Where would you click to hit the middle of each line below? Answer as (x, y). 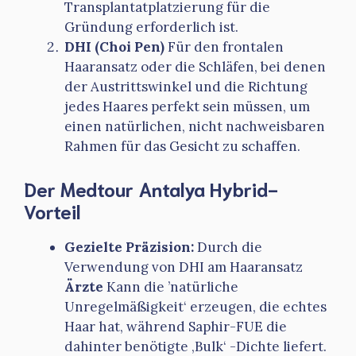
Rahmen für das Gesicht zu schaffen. (182, 147)
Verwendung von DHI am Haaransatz (184, 267)
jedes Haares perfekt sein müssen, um (187, 107)
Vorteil (52, 210)
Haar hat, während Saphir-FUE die (176, 326)
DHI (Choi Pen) (114, 47)
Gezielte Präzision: (129, 247)
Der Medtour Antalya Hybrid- (151, 188)
